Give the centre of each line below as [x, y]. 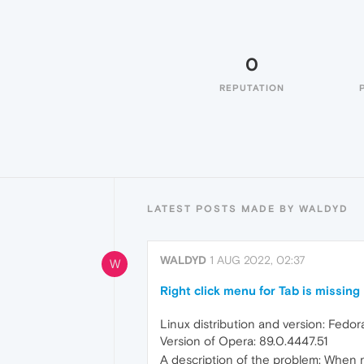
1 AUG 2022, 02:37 [258, 260]
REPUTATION [252, 88]
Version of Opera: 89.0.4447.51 [244, 341]
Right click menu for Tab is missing [260, 290]
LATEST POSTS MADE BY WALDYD [248, 209]
